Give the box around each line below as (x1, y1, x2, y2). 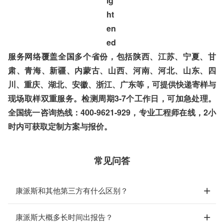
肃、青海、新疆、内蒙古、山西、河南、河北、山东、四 (8, 64, 216, 76)
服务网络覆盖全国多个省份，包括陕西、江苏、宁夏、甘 (8, 50, 216, 62)
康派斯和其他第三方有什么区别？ (15, 185, 128, 195)
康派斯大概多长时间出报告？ (15, 211, 113, 222)
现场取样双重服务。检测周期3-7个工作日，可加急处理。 (8, 92, 216, 104)
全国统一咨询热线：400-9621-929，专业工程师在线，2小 (8, 106, 216, 118)
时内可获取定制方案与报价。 (8, 120, 112, 132)
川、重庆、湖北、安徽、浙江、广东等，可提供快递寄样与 (8, 78, 216, 90)
